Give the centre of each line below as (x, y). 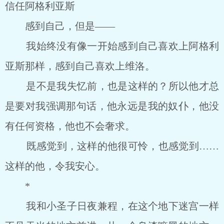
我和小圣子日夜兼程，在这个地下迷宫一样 (112, 206)
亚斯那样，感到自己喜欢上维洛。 (80, 66)
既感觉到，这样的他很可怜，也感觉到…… (112, 146)
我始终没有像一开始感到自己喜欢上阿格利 (112, 46)
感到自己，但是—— (60, 26)
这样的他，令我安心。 (55, 166)
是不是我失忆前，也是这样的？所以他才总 (112, 86)
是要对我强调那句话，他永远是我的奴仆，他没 (112, 106)
